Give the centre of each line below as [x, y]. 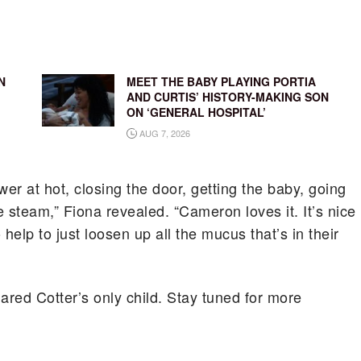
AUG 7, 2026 [163, 133]
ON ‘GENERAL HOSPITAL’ [196, 112]
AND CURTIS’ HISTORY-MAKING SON [227, 97]
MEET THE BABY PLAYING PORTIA [221, 82]
